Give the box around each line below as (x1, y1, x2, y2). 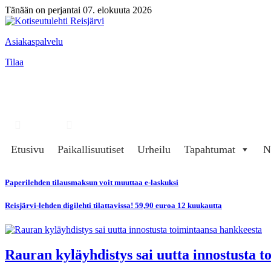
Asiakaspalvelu (5, 36, 63, 47)
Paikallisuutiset (57, 143, 124, 155)
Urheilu (137, 143, 171, 155)
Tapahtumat (184, 143, 235, 155)
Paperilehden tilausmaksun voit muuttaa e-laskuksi (5, 178, 178, 188)
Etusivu (11, 143, 44, 155)
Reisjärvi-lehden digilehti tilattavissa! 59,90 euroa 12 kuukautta (5, 201, 222, 211)
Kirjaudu (81, 119, 125, 131)
